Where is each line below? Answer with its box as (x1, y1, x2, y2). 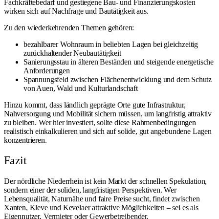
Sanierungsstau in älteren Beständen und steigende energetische (23, 57, 214, 66)
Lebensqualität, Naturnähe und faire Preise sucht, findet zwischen (4, 195, 200, 203)
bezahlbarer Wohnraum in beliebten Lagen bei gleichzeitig (23, 40, 198, 48)
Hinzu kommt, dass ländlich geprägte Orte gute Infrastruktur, (4, 100, 186, 109)
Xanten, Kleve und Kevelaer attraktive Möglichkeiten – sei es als (4, 203, 198, 212)
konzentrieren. (4, 135, 47, 144)
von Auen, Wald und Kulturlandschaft (23, 84, 138, 92)
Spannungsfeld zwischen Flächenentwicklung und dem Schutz (23, 75, 212, 84)
